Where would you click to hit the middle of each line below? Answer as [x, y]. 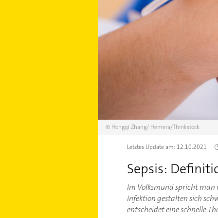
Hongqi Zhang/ [130, 127]
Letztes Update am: [152, 147]
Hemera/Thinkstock [175, 127]
